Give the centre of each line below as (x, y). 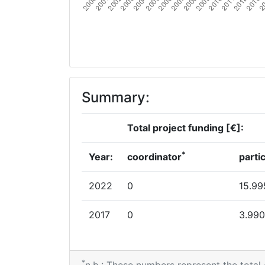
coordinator (154, 157)
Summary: (116, 97)
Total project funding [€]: (185, 128)
